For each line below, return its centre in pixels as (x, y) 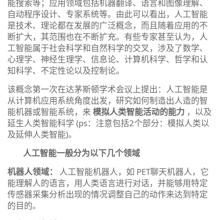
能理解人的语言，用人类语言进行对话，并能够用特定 (108, 183)
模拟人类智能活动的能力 (139, 111)
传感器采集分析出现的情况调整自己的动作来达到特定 (108, 194)
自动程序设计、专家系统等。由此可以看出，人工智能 (108, 14)
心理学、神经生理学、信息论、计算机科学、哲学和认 (108, 59)
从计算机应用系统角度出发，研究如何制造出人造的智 (108, 100)
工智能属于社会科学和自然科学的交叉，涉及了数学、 (108, 48)
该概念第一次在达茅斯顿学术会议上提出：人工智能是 (108, 89)
